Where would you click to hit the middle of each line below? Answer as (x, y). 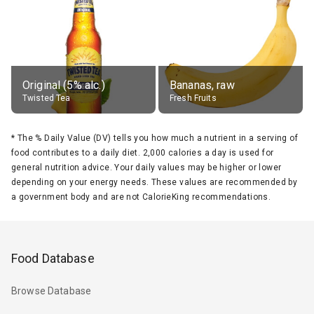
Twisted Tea (47, 98)
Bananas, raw (202, 85)
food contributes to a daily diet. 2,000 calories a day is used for (143, 152)
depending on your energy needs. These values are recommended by (155, 182)
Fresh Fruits (193, 98)
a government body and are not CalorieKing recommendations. (141, 197)
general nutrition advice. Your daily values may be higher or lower (146, 167)
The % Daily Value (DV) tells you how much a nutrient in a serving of (158, 138)
